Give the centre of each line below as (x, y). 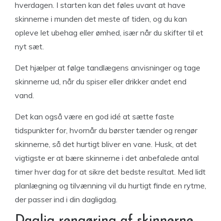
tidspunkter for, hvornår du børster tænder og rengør (106, 130)
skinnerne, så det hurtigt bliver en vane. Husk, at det (106, 144)
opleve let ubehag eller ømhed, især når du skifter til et (109, 33)
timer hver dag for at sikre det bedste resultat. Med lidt (110, 172)
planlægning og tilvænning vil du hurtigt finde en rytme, (110, 185)
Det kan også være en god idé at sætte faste (94, 116)
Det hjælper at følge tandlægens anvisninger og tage (108, 68)
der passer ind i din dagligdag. (66, 199)
